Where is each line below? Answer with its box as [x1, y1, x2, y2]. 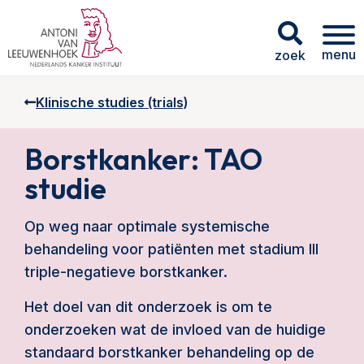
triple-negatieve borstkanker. [24, 263, 227, 280]
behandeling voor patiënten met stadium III [24, 240, 318, 258]
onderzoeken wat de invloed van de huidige [24, 321, 326, 338]
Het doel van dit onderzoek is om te [24, 298, 272, 315]
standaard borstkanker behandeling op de [24, 344, 314, 361]
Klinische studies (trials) [36, 94, 188, 110]
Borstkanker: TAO [24, 141, 262, 177]
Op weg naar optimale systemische [24, 218, 270, 235]
